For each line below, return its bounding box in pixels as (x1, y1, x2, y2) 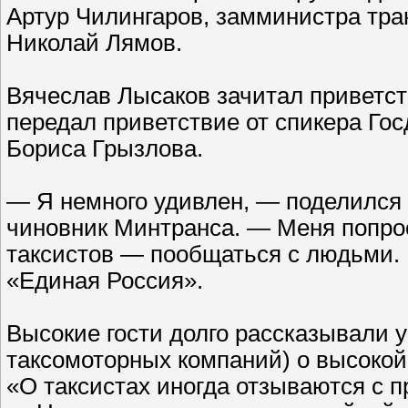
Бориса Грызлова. (6, 136, 203, 162)
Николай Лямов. (6, 30, 182, 56)
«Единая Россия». (6, 268, 203, 294)
